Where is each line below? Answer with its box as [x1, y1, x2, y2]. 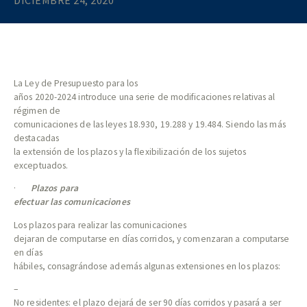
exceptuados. [14, 159, 69, 171]
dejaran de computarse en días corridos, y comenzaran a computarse [14, 232, 290, 245]
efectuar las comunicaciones [14, 196, 130, 208]
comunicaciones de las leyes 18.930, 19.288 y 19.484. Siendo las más [14, 118, 286, 130]
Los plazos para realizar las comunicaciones [14, 219, 187, 231]
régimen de [14, 104, 60, 116]
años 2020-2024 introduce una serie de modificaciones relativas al [14, 90, 275, 103]
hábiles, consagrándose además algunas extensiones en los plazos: [14, 260, 281, 272]
